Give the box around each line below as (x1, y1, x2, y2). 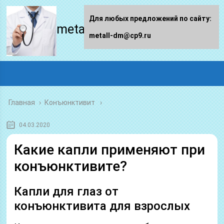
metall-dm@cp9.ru (89, 31, 151, 39)
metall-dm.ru (56, 22, 128, 36)
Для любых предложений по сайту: (89, 14, 211, 22)
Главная (8, 98, 35, 106)
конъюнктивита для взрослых (14, 199, 190, 213)
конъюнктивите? (14, 158, 127, 174)
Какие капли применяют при (14, 141, 205, 158)
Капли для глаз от (14, 184, 119, 198)
